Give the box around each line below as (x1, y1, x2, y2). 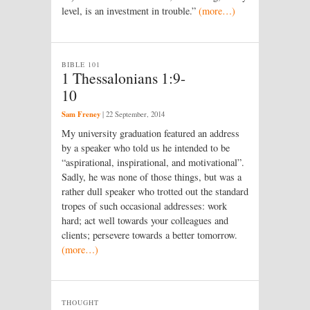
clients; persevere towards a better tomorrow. (62, 228, 237, 241)
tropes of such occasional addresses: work (62, 199, 227, 212)
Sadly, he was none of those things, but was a (62, 170, 241, 183)
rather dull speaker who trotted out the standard (62, 184, 248, 198)
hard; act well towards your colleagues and (62, 213, 228, 227)
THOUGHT (62, 298, 100, 308)
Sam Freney (62, 108, 100, 120)
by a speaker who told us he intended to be (62, 140, 230, 154)
